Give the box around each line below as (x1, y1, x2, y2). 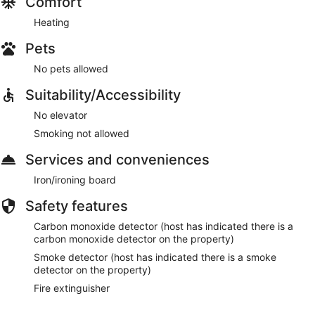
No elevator (34, 108, 87, 121)
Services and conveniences (25, 150, 210, 168)
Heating (34, 15, 70, 28)
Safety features (25, 197, 128, 214)
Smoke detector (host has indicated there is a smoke (34, 250, 276, 263)
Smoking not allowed (34, 127, 129, 139)
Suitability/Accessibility (25, 86, 181, 103)
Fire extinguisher (34, 281, 110, 294)
